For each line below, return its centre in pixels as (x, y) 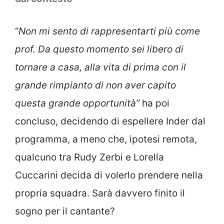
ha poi (154, 103)
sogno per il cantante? (65, 211)
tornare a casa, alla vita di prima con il (100, 67)
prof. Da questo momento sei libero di (99, 49)
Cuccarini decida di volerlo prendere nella (109, 175)
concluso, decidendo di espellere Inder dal (110, 121)
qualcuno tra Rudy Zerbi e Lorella (89, 157)
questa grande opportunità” (77, 103)
